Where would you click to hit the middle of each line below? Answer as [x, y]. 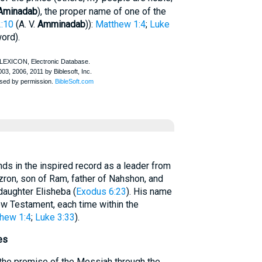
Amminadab [61, 24]
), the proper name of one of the [101, 11]
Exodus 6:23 [101, 192]
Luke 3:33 [55, 217]
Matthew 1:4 [120, 24]
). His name [149, 192]
